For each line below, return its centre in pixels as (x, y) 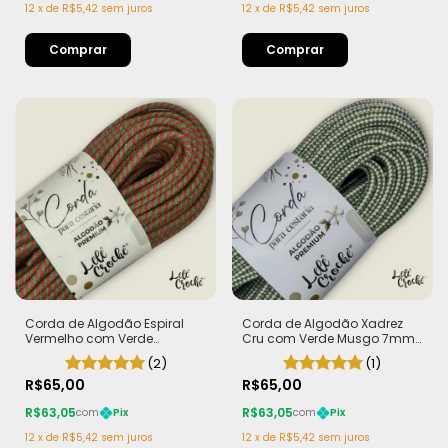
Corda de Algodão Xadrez (322, 323)
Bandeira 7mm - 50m (92, 353)
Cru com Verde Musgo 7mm (328, 338)
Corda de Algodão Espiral (104, 323)
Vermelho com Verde (89, 338)
